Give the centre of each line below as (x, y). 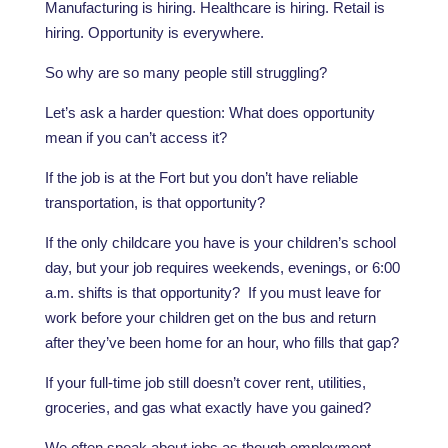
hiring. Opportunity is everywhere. (154, 32)
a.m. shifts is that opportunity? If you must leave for (212, 292)
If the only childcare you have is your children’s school (220, 242)
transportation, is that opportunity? (154, 202)
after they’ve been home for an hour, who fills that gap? (221, 342)
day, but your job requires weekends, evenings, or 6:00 (222, 267)
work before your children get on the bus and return (210, 317)
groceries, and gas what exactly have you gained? (207, 407)
